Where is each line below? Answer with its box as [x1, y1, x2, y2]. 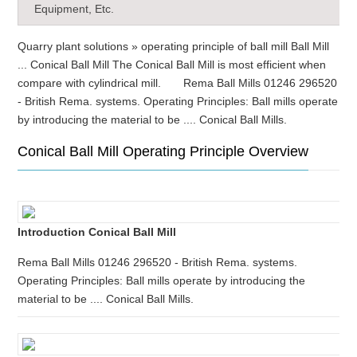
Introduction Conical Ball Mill [18, 226, 177, 238]
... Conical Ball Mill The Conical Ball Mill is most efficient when [18, 58, 327, 71]
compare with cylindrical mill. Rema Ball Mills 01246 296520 [18, 76, 338, 89]
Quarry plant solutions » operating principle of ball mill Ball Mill [18, 40, 330, 53]
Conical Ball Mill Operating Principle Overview [18, 143, 309, 159]
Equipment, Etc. [34, 2, 115, 15]
